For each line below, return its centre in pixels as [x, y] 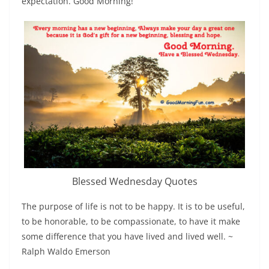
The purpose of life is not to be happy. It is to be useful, [133, 207]
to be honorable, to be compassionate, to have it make [131, 222]
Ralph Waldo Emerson [66, 252]
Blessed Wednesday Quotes [134, 182]
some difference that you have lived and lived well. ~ [127, 237]
